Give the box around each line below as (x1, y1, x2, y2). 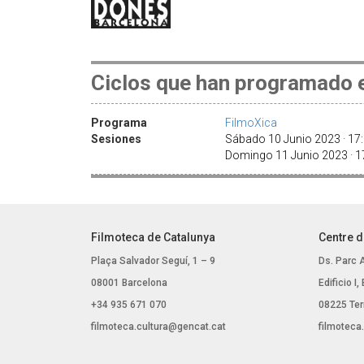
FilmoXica (225, 116, 277, 130)
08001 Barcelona (91, 277, 167, 289)
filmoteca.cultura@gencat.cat (91, 321, 226, 333)
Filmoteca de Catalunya (91, 231, 215, 245)
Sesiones (91, 132, 141, 146)
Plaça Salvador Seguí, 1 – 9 (91, 255, 215, 267)
